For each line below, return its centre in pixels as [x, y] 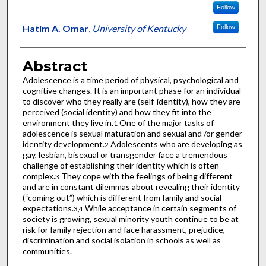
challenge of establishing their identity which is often [121, 166]
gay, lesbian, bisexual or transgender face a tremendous [125, 155]
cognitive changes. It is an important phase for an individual [132, 91]
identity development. [63, 144]
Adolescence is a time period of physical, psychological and [130, 80]
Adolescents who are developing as [175, 144]
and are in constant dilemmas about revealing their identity [131, 187]
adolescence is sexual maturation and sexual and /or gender [132, 134]
